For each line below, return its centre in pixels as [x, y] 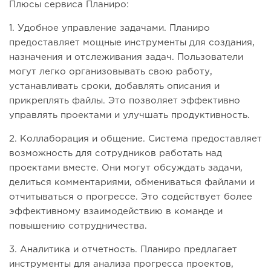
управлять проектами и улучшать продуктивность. [129, 116]
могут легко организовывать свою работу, [111, 72]
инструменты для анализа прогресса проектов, [121, 264]
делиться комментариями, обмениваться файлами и [132, 183]
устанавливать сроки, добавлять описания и [114, 87]
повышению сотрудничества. [78, 226]
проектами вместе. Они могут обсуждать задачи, [126, 168]
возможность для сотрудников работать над [116, 154]
